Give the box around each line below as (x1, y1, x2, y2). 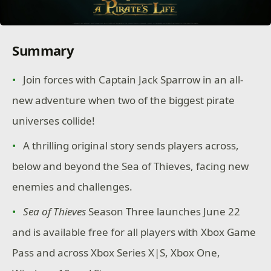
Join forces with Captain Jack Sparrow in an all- (23, 73, 244, 87)
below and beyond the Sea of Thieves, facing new (12, 159, 249, 174)
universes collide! (12, 114, 96, 128)
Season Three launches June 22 (86, 204, 241, 219)
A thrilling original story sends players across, (23, 139, 240, 153)
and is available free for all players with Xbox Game (12, 225, 256, 240)
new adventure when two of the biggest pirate (12, 93, 235, 107)
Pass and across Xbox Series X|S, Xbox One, (12, 246, 221, 260)
